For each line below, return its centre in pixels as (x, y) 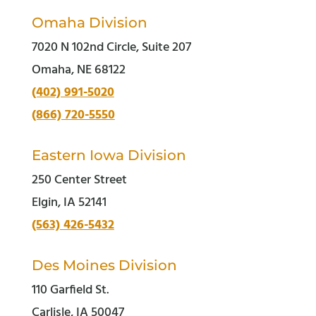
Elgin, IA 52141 (69, 203)
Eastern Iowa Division (109, 155)
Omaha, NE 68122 (78, 70)
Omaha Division (89, 23)
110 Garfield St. (70, 290)
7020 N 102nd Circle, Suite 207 (111, 48)
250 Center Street (79, 180)
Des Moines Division (104, 265)
